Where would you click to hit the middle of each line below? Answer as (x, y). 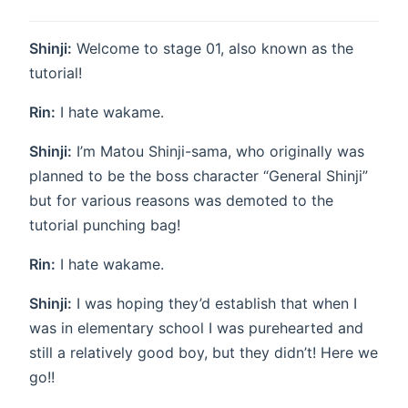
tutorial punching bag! (105, 225)
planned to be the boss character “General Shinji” (199, 176)
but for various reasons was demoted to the (181, 201)
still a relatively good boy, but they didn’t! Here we (204, 353)
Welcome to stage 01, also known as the (213, 49)
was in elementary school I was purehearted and (196, 328)
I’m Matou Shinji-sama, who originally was (218, 152)
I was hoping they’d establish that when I (214, 304)
